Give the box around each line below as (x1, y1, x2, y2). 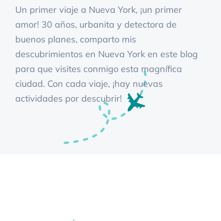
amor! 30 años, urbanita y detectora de (15, 19, 177, 31)
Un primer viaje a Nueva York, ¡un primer (15, 4, 183, 16)
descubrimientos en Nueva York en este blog (15, 48, 198, 60)
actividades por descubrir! (15, 93, 122, 105)
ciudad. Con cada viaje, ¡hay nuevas (15, 78, 163, 90)
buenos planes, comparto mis (15, 34, 137, 45)
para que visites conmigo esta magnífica (15, 63, 183, 75)
